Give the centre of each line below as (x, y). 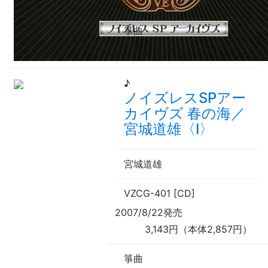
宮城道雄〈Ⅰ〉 (169, 129)
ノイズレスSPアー (185, 98)
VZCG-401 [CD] (159, 194)
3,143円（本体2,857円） (198, 229)
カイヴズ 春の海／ (185, 114)
